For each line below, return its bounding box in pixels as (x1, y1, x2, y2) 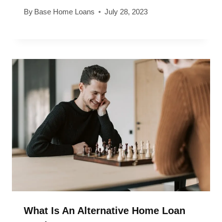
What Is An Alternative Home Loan (24, 205, 185, 216)
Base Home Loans (34, 7, 95, 16)
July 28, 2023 (105, 7, 148, 16)
